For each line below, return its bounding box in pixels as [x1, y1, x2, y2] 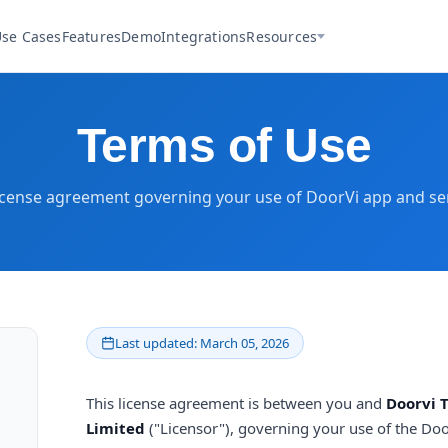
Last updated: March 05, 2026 [115, 334, 289, 352]
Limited [86, 418, 145, 438]
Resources [246, 26, 318, 46]
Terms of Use [76, 119, 372, 172]
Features [61, 26, 122, 46]
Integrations [161, 26, 247, 46]
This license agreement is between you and [86, 393, 386, 413]
